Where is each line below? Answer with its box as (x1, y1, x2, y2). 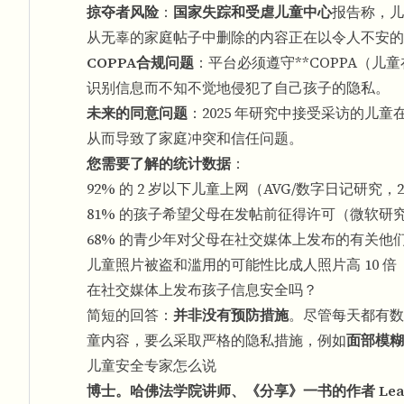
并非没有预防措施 (173, 305, 289, 325)
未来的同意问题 (87, 103, 188, 123)
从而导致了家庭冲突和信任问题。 (87, 128, 303, 148)
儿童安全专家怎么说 (87, 355, 216, 375)
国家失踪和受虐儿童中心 (173, 2, 332, 22)
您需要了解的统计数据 (87, 153, 231, 173)
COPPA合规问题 (87, 52, 194, 72)
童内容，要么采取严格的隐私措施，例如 (87, 330, 346, 350)
